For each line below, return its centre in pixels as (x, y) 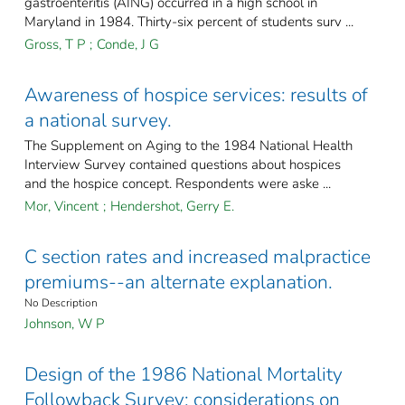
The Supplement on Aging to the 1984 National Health (188, 146)
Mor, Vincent (61, 207)
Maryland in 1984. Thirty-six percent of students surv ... (189, 22)
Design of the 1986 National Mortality (184, 375)
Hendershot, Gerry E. (172, 207)
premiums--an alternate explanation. (179, 283)
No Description (61, 303)
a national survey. (98, 121)
